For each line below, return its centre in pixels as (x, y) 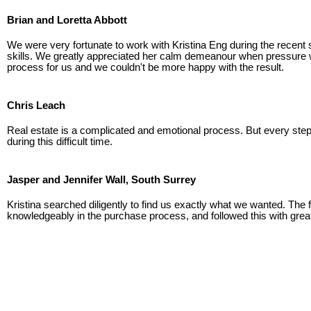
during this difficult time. (60, 141)
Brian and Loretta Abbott (67, 20)
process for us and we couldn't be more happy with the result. (145, 67)
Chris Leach (36, 106)
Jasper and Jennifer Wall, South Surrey (101, 180)
